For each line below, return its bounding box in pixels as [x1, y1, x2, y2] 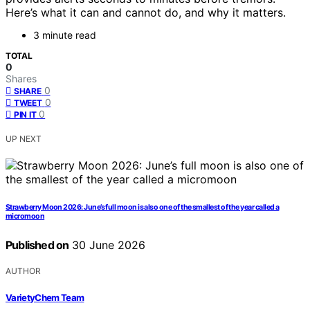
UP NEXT [6, 134, 42, 145]
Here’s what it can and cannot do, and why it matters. [6, 6, 286, 20]
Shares [6, 73, 37, 85]
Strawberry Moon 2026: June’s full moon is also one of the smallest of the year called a [6, 203, 280, 212]
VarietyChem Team [6, 291, 84, 303]
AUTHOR [6, 266, 41, 277]
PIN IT [14, 109, 37, 120]
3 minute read [33, 29, 96, 42]
